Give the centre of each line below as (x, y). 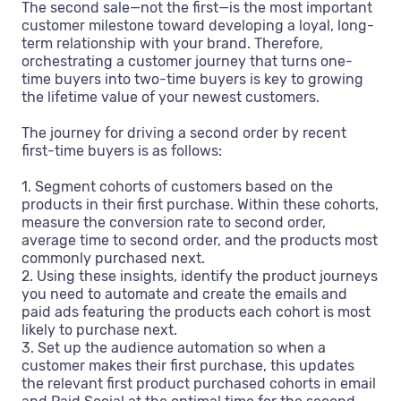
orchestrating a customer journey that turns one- (187, 61)
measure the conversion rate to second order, (174, 222)
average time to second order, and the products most (200, 240)
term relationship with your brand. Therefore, (172, 43)
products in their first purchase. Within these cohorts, (200, 204)
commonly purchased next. (113, 258)
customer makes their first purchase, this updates (188, 365)
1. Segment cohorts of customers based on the (177, 186)
